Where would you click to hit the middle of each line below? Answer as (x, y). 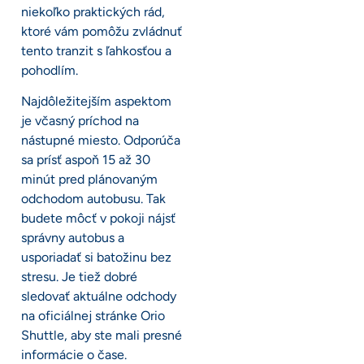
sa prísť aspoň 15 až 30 (86, 160)
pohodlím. (50, 71)
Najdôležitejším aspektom (96, 102)
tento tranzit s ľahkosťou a (96, 51)
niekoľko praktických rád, (93, 12)
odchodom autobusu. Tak (93, 199)
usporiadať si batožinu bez (96, 258)
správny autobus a (73, 238)
